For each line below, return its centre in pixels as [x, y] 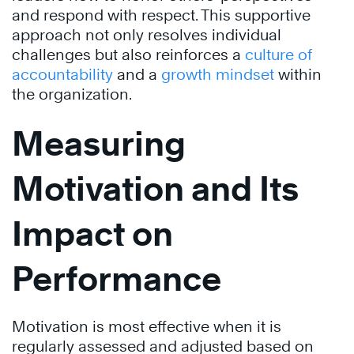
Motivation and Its [155, 188]
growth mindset [218, 74]
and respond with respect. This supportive [161, 15]
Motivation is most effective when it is [147, 326]
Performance [117, 279]
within [298, 74]
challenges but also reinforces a [128, 55]
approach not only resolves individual [147, 35]
